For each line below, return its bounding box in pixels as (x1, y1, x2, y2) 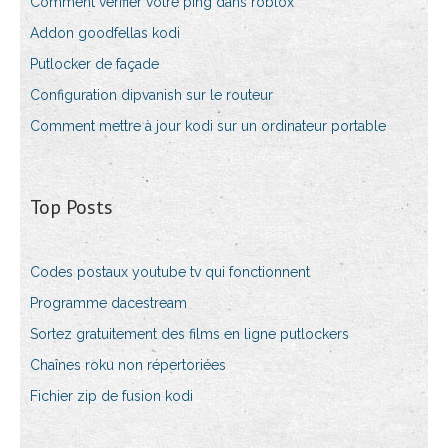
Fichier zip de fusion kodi (30, 388, 193, 405)
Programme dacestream (30, 295, 187, 312)
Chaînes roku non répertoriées (30, 357, 226, 374)
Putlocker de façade (30, 56, 159, 73)
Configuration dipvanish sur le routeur (30, 87, 273, 104)
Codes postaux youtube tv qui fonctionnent (30, 264, 310, 281)
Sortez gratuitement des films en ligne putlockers (30, 326, 349, 343)
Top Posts (30, 194, 113, 221)
